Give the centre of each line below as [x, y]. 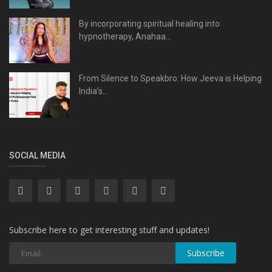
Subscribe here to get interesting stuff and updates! [109, 229]
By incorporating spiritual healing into [149, 23]
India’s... [93, 91]
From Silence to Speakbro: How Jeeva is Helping [170, 78]
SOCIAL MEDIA [37, 155]
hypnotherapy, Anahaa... [125, 36]
